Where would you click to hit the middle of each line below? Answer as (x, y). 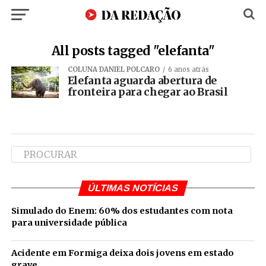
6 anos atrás (188, 69)
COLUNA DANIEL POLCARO (113, 69)
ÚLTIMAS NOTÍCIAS (133, 188)
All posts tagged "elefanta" (133, 51)
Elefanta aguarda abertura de (142, 81)
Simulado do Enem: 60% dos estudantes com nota (122, 211)
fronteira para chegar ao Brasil (148, 92)
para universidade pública (69, 223)
